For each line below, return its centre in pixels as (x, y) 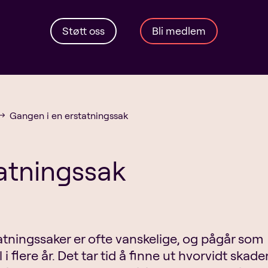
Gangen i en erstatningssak (68, 115)
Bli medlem (179, 31)
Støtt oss (84, 31)
